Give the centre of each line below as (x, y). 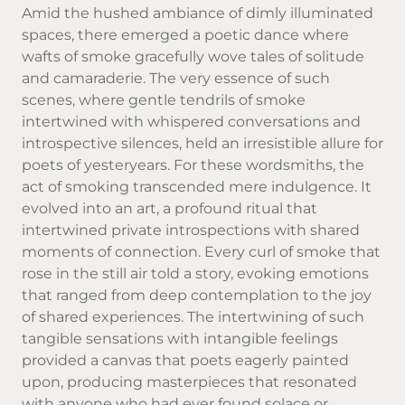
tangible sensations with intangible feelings (180, 338)
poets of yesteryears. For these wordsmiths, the (193, 165)
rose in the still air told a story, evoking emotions (195, 273)
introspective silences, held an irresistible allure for (202, 143)
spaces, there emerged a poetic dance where (185, 34)
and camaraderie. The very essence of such (176, 78)
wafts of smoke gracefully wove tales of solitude (193, 56)
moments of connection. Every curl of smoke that (201, 251)
